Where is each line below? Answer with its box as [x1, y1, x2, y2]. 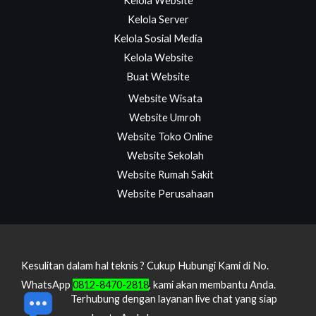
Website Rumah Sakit [116, 168, 214, 181]
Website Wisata [128, 92, 202, 104]
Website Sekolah [126, 149, 204, 162]
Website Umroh [129, 111, 201, 123]
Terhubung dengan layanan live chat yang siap [70, 293, 277, 305]
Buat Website [126, 70, 190, 83]
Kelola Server [127, 13, 189, 25]
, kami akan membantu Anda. [149, 278, 276, 291]
